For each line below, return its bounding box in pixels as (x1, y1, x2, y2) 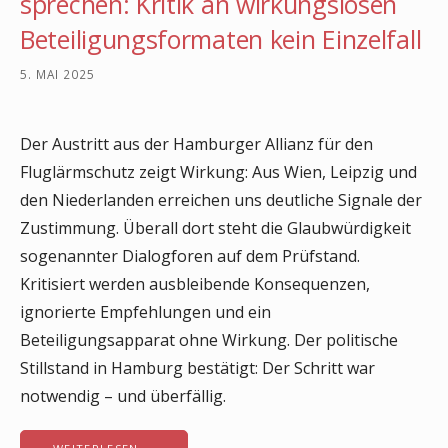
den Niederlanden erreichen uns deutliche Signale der (20, 188, 422, 211)
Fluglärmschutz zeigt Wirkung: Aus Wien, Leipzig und (20, 160, 417, 183)
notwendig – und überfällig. (20, 384, 226, 407)
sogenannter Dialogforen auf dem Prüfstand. (20, 244, 360, 267)
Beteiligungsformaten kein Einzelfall (20, 22, 422, 57)
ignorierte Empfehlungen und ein (20, 300, 271, 323)
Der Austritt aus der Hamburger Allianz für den (20, 132, 373, 155)
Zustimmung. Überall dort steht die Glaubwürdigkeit (20, 216, 411, 239)
